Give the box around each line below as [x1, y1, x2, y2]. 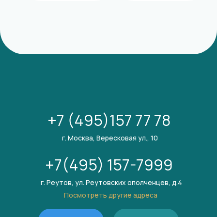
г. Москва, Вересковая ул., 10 [62, 133, 158, 142]
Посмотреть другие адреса [64, 190, 157, 200]
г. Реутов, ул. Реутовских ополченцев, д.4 [41, 178, 182, 187]
